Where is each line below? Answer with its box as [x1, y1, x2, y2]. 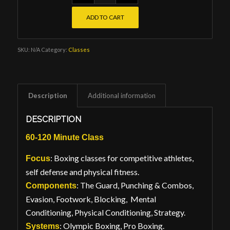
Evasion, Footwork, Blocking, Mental [25, 194, 156, 204]
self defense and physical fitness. [25, 166, 139, 177]
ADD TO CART [86, 13, 124, 21]
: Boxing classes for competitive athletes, [50, 152, 194, 163]
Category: [41, 46, 68, 53]
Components [25, 181, 76, 190]
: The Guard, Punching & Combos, [76, 180, 194, 190]
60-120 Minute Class [25, 133, 104, 142]
